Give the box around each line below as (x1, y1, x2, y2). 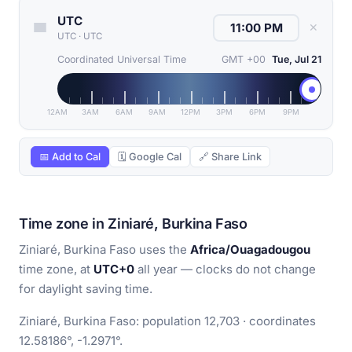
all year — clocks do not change (134, 262, 316, 277)
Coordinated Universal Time (57, 53, 186, 66)
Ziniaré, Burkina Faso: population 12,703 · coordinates (19, 313, 316, 329)
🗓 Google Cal (118, 151, 181, 163)
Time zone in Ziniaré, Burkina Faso (19, 215, 247, 233)
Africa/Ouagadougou (190, 242, 310, 258)
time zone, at (19, 262, 93, 277)
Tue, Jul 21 (272, 53, 321, 66)
